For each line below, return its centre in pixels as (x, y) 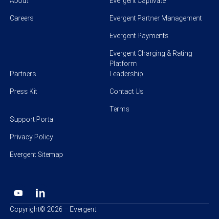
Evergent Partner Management (156, 18)
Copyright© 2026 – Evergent (53, 209)
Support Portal (32, 119)
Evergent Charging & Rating (151, 53)
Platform (123, 63)
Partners (23, 74)
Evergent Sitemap (36, 154)
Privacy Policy (32, 137)
